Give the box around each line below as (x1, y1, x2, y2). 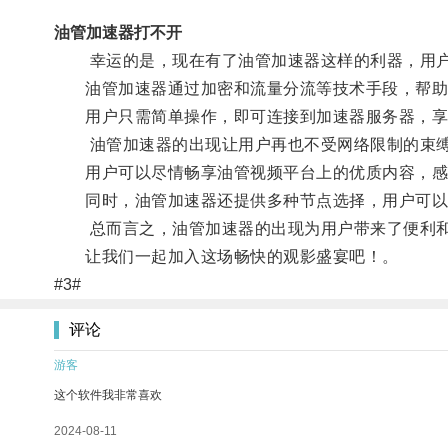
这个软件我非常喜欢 (54, 387, 162, 402)
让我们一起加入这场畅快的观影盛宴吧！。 (53, 247, 399, 265)
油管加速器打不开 (53, 23, 182, 41)
